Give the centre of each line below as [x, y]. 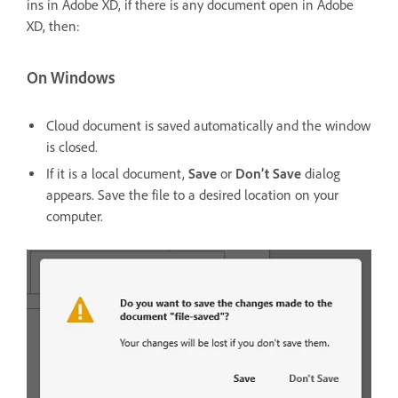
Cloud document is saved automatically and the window [208, 126]
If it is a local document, [117, 174]
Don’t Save [268, 174]
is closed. [72, 147]
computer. [76, 217]
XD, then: [53, 26]
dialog [321, 174]
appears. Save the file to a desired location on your [192, 195]
